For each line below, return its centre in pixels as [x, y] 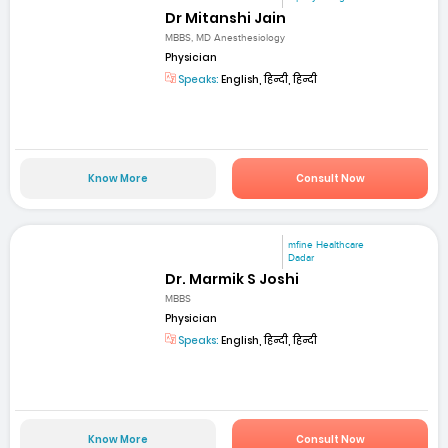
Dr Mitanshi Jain [226, 18]
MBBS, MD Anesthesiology [225, 38]
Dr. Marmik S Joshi [232, 278]
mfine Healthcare [326, 244]
